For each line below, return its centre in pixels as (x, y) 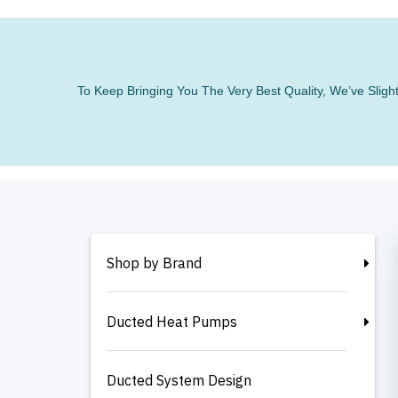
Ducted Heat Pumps (172, 321)
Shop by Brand (154, 263)
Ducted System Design (179, 380)
